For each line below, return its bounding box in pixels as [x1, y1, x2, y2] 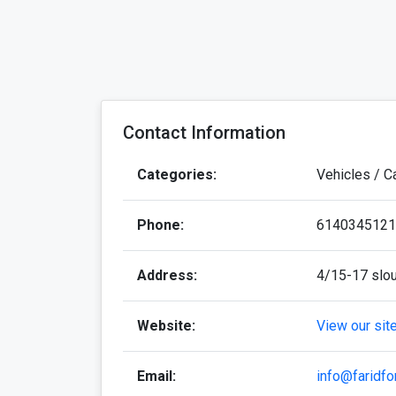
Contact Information [123, 122, 286, 144]
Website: [137, 317, 195, 335]
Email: [137, 368, 176, 385]
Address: [137, 267, 197, 285]
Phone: [137, 217, 184, 234]
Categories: [137, 166, 217, 184]
